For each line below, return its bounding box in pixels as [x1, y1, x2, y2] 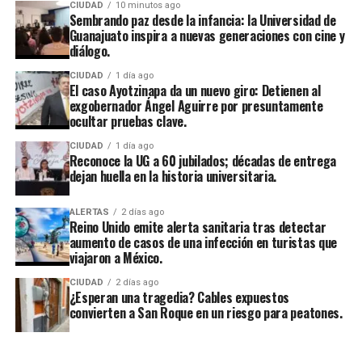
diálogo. [69, 41, 111, 61]
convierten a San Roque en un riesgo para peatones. [69, 303, 343, 323]
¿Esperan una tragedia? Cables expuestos [69, 288, 290, 308]
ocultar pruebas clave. [69, 112, 187, 132]
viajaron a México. [69, 248, 162, 268]
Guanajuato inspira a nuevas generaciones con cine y [69, 26, 345, 46]
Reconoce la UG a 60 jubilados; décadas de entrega [69, 151, 336, 171]
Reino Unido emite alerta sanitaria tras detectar [69, 217, 326, 238]
